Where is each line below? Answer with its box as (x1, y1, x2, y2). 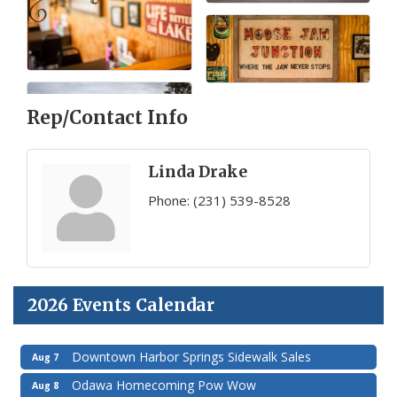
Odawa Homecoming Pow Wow (72, 376, 256, 393)
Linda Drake (148, 161, 247, 182)
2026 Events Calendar (27, 293, 214, 315)
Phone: (148, 191, 190, 209)
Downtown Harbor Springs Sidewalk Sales (72, 347, 311, 365)
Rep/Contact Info (27, 105, 188, 129)
